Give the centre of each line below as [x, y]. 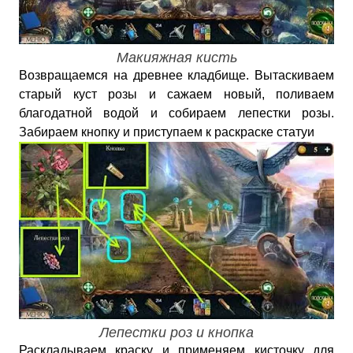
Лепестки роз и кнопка [176, 333]
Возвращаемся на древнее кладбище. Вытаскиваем [176, 75]
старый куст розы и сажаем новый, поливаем [176, 94]
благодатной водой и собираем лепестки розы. [176, 113]
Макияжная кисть [176, 58]
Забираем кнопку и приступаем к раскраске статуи [167, 132]
